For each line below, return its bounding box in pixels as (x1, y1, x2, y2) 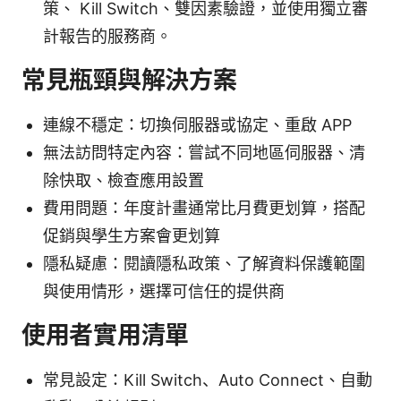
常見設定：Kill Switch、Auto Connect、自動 (43, 371, 372, 390)
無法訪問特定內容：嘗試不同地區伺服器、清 (43, 143, 365, 163)
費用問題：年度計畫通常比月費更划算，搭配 (43, 199, 365, 218)
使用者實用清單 (21, 320, 190, 351)
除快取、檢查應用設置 (43, 171, 204, 191)
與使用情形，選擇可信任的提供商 (43, 282, 285, 302)
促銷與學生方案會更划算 (43, 226, 220, 246)
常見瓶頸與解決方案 (21, 65, 237, 96)
